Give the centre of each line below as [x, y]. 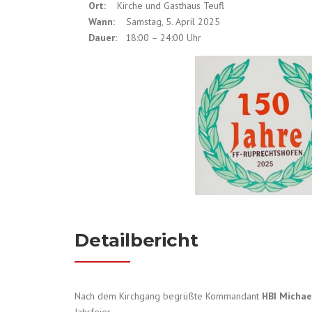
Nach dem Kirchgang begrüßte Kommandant [168, 296]
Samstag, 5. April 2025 [167, 22]
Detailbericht [136, 241]
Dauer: [103, 38]
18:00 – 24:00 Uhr [159, 38]
